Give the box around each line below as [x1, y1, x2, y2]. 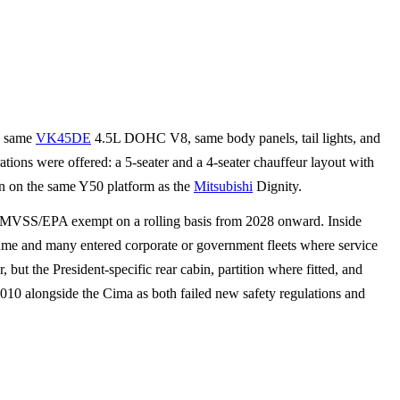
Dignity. [253, 179, 302, 195]
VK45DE [36, 130, 91, 146]
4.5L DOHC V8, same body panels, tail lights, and [91, 130, 380, 146]
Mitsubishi [194, 179, 253, 195]
